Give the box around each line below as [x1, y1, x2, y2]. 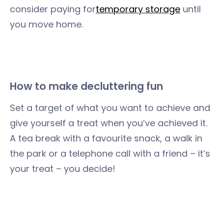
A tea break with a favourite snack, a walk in [10, 132, 202, 144]
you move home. [10, 18, 83, 30]
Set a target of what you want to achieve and [10, 102, 210, 114]
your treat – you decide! [10, 163, 115, 175]
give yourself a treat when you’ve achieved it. [10, 117, 207, 129]
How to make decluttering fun [10, 79, 163, 93]
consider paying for [10, 3, 96, 15]
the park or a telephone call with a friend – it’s [10, 147, 210, 160]
